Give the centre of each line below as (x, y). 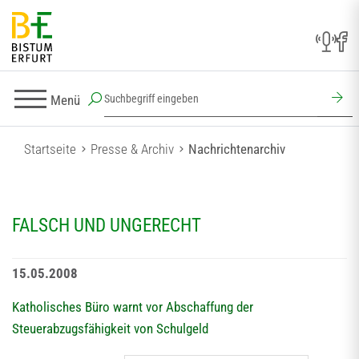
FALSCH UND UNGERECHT (107, 226)
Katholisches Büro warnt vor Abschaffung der (133, 307)
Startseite (50, 149)
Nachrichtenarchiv (237, 149)
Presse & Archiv (132, 149)
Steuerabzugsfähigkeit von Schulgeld (110, 329)
